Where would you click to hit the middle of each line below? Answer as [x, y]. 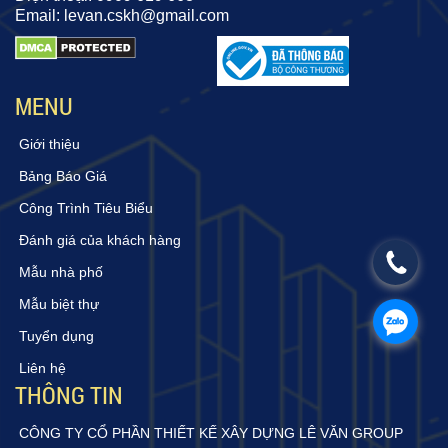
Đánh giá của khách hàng [100, 239]
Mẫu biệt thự [59, 303]
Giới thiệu [49, 143]
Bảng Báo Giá [63, 175]
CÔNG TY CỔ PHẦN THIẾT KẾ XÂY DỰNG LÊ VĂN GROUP [211, 432]
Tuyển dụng [56, 335]
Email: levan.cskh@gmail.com [122, 15]
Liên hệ [42, 367]
